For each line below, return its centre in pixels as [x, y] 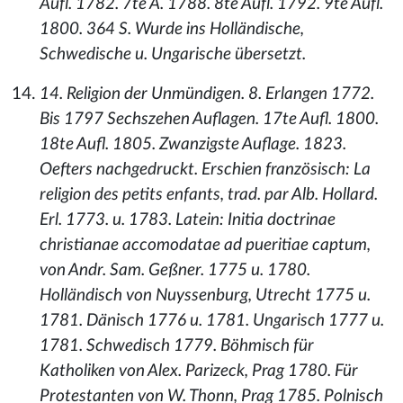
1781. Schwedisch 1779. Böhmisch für [177, 346]
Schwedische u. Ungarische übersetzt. [173, 54]
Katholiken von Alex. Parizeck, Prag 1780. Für [199, 371]
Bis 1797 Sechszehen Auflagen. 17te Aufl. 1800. [209, 119]
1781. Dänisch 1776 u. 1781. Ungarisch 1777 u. [212, 321]
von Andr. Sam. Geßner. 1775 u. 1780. [175, 270]
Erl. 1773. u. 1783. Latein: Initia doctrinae [188, 220]
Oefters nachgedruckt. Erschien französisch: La [205, 170]
